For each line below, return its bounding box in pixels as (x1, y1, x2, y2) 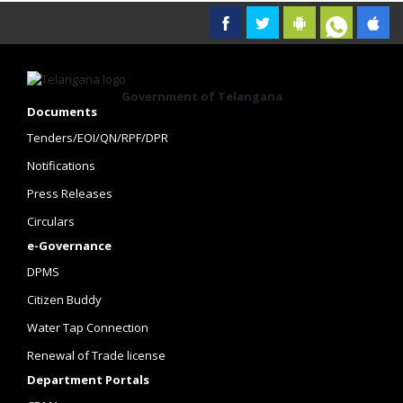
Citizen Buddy (27, 291, 102, 308)
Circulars (27, 213, 75, 229)
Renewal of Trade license (27, 347, 166, 363)
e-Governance (27, 237, 112, 254)
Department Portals (27, 372, 149, 388)
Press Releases (27, 185, 112, 201)
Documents (27, 103, 97, 120)
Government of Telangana (121, 88, 282, 104)
